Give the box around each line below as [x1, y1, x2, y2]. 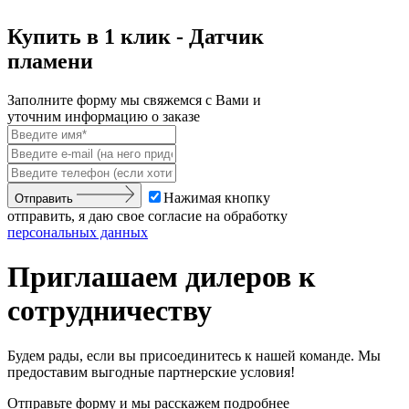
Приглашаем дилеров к [7, 260, 315, 294]
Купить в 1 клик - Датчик [7, 25, 264, 49]
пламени [7, 49, 93, 74]
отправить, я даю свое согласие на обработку [7, 207, 288, 224]
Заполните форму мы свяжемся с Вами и [7, 92, 261, 109]
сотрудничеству [7, 294, 212, 328]
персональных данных [7, 224, 148, 240]
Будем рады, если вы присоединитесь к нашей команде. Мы [7, 347, 381, 363]
